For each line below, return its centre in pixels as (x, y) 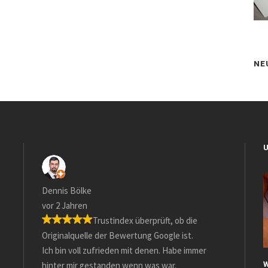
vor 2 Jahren (60, 206)
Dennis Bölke (62, 191)
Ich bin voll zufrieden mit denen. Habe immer (119, 251)
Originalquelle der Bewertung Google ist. (112, 236)
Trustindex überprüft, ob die (140, 221)
